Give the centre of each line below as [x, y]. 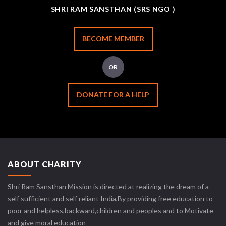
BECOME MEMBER [113, 38]
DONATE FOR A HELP [113, 94]
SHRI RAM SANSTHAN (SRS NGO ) [113, 9]
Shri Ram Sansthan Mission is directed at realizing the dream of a [108, 187]
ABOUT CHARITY [45, 164]
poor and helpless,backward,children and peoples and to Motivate [110, 211]
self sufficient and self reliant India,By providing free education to [110, 199]
